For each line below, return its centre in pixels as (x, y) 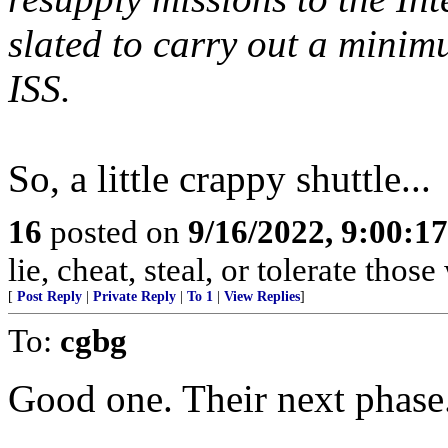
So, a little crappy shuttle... (219, 178)
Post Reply (49, 296)
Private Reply (134, 296)
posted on (115, 231)
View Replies (262, 296)
